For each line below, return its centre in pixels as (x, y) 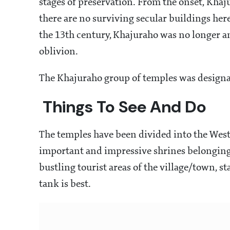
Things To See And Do (124, 107)
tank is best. (66, 185)
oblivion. (60, 52)
